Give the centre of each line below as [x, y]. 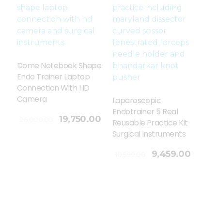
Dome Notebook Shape [59, 66]
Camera [32, 99]
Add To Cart [62, 150]
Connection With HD [53, 88]
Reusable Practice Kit [150, 123]
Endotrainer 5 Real [145, 112]
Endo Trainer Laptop [54, 77]
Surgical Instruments [149, 134]
